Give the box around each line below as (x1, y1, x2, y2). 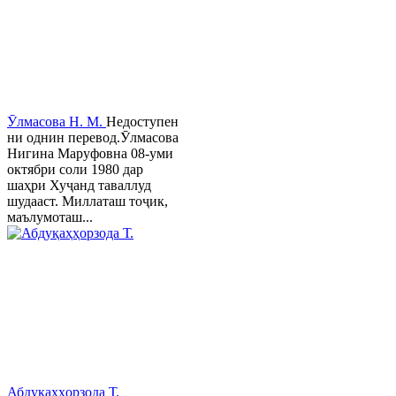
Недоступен (106, 114, 179, 130)
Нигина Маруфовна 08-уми (7, 146, 173, 162)
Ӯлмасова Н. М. (7, 114, 106, 130)
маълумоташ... (7, 209, 93, 225)
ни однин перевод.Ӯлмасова (7, 130, 179, 146)
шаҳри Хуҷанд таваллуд (7, 178, 151, 194)
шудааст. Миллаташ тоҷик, (7, 194, 168, 209)
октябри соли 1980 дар (7, 162, 143, 178)
